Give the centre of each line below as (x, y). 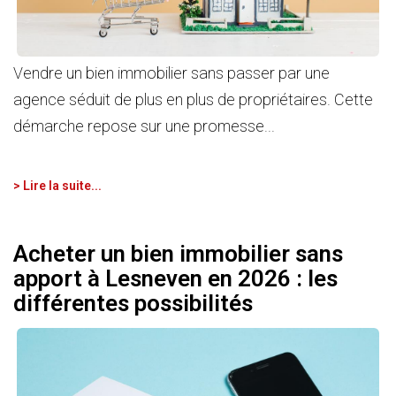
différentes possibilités (133, 303)
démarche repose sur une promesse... (144, 126)
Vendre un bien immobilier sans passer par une (171, 73)
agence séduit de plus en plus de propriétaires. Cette (193, 100)
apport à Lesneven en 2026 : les (175, 278)
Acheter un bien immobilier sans (178, 253)
